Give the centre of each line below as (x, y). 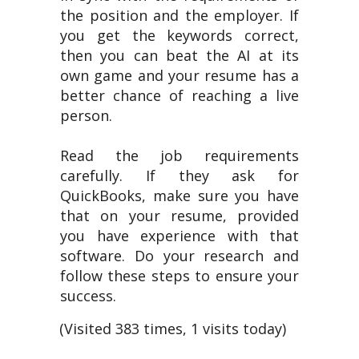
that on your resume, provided (179, 216)
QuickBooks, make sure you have (179, 196)
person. (86, 115)
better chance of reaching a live (179, 95)
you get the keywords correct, (179, 35)
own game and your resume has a (179, 75)
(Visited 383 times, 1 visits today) (173, 329)
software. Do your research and (179, 256)
